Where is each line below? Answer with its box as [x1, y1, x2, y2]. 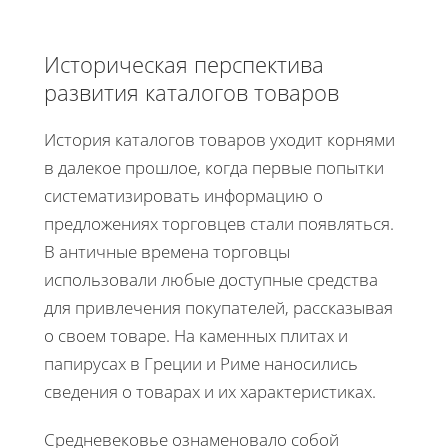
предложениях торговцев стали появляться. [44, 211, 394, 235]
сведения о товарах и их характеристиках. [44, 379, 376, 403]
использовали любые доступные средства [44, 267, 378, 291]
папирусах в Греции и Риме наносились [44, 351, 358, 375]
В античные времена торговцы [44, 239, 290, 263]
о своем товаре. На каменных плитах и [44, 323, 348, 347]
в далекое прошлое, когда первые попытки [44, 155, 384, 179]
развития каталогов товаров [44, 76, 339, 107]
